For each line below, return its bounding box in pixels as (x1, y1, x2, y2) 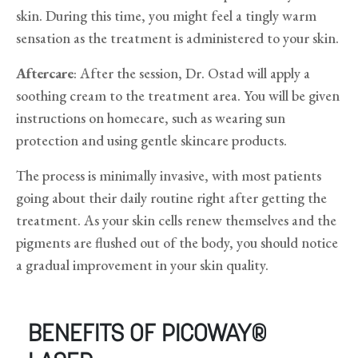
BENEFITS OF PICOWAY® (28, 323, 267, 348)
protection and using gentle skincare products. (16, 131, 287, 150)
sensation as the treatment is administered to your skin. (16, 29, 342, 48)
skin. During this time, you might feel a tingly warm (16, 6, 316, 26)
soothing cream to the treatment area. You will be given (16, 86, 340, 105)
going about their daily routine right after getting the (16, 189, 327, 208)
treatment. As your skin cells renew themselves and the (16, 211, 336, 230)
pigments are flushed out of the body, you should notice (16, 233, 338, 253)
